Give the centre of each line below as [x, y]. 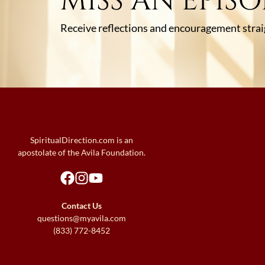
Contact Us [82, 206]
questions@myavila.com [82, 218]
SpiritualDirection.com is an [82, 140]
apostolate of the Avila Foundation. [82, 153]
